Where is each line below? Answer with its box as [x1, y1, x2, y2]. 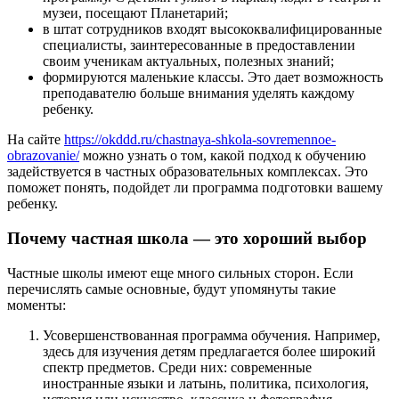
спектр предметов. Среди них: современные [43, 359, 312, 375]
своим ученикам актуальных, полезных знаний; [43, 53, 338, 69]
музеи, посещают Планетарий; [43, 5, 228, 21]
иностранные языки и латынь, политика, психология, [43, 375, 369, 391]
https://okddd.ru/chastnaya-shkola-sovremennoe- [64, 132, 336, 148]
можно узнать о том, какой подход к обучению [79, 148, 366, 164]
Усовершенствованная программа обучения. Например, [43, 327, 380, 343]
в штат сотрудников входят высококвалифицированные [43, 21, 382, 37]
